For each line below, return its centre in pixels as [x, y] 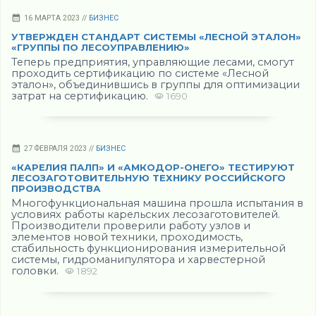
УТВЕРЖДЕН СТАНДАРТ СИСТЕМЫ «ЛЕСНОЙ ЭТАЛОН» [156, 36]
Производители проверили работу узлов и [131, 226]
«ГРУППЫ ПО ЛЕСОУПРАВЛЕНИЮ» [101, 47]
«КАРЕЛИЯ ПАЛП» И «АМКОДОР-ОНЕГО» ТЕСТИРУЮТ [153, 168]
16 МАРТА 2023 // [56, 18]
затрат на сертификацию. [81, 96]
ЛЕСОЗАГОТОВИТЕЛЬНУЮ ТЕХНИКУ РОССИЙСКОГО [148, 178]
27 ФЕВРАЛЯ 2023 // [60, 149]
